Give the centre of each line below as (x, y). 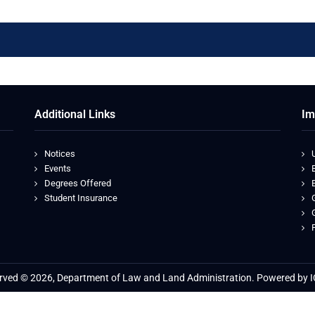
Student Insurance (81, 198)
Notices (60, 154)
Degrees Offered (78, 183)
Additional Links (75, 114)
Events (58, 168)
